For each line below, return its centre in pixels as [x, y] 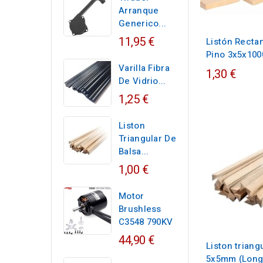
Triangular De [147, 139]
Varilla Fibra [144, 68]
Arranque [139, 11]
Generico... [143, 23]
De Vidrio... [142, 81]
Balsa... [134, 151]
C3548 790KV [146, 222]
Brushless [140, 209]
